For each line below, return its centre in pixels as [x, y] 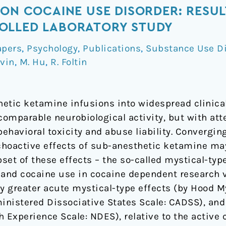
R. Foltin [69, 62]
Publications [112, 48]
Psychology [52, 48]
